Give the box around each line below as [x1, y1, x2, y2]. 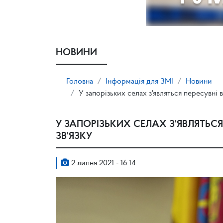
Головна [66, 78, 93, 86]
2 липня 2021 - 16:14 [69, 159, 136, 167]
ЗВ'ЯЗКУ [56, 131, 92, 141]
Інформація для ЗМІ [106, 78, 173, 86]
